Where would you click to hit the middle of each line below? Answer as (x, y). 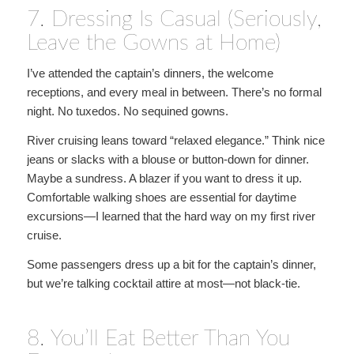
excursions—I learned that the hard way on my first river (171, 216)
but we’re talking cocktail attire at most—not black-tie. (163, 283)
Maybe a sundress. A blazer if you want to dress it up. (164, 178)
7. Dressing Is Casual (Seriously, (174, 19)
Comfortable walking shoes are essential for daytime (161, 197)
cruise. (44, 235)
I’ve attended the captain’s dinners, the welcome (150, 73)
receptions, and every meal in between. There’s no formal (174, 92)
